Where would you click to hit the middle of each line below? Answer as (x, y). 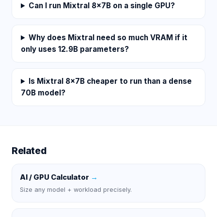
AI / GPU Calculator (54, 177)
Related (29, 150)
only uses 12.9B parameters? (75, 49)
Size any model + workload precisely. (76, 189)
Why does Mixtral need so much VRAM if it (108, 37)
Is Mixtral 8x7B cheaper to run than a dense (110, 81)
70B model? (43, 93)
